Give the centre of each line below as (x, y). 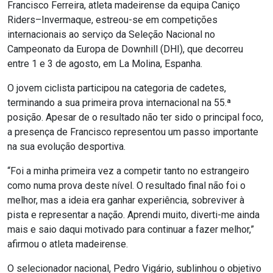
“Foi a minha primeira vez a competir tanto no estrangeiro (128, 171)
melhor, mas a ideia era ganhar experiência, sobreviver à (126, 200)
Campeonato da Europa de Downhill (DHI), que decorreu (125, 49)
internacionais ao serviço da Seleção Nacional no (111, 34)
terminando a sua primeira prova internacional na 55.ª (119, 102)
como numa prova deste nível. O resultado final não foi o (126, 185)
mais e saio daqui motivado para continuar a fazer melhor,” (131, 229)
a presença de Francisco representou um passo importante (133, 132)
